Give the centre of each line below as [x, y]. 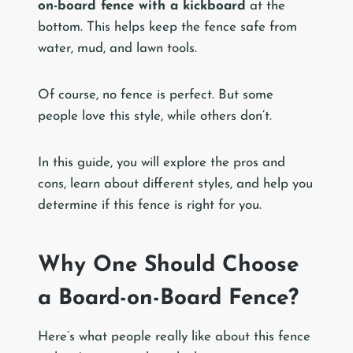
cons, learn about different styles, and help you [175, 184]
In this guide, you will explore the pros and [162, 163]
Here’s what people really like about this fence [174, 337]
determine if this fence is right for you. [152, 206]
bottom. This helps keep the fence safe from [167, 28]
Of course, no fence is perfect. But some [156, 95]
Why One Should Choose [168, 266]
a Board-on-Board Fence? [168, 299]
